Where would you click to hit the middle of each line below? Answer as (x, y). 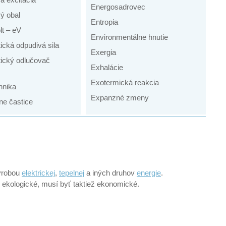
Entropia (104, 22)
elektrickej (38, 173)
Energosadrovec (118, 7)
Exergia (103, 52)
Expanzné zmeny (120, 98)
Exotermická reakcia (125, 83)
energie (149, 173)
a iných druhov (110, 173)
